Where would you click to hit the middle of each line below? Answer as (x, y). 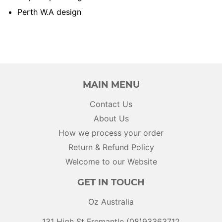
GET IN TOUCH (111, 182)
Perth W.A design (49, 12)
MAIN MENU (111, 85)
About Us (111, 119)
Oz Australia (111, 202)
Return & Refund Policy (111, 147)
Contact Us (111, 104)
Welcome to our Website (111, 162)
